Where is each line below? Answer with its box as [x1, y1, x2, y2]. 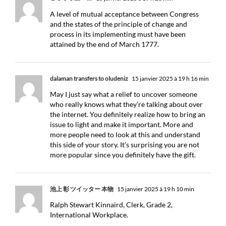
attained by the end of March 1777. [50, 40, 159, 48]
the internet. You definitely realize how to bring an [50, 110, 205, 119]
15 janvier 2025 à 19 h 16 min [131, 75, 209, 82]
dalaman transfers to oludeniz [50, 75, 128, 82]
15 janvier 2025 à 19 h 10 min [116, 185, 194, 193]
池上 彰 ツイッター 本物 [50, 185, 114, 193]
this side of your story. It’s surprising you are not [50, 140, 199, 149]
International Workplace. [50, 210, 128, 219]
